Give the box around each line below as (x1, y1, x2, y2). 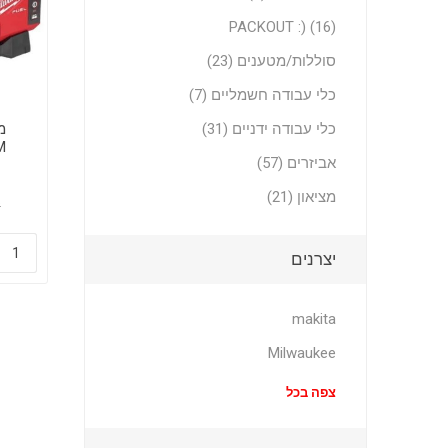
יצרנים (291, 249, 337, 269)
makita (292, 310, 337, 328)
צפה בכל (286, 385, 337, 400)
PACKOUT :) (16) (229, 18, 337, 36)
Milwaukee (268, 344, 337, 362)
